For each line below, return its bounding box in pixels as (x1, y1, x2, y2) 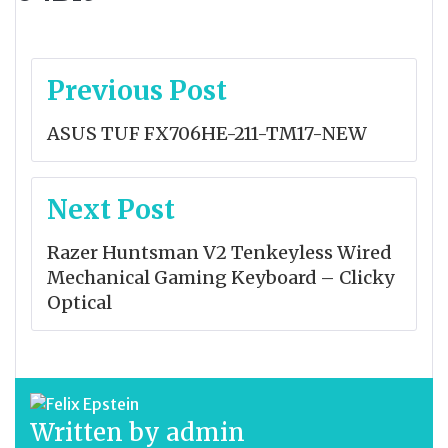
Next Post (47, 193, 175, 227)
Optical (47, 291, 112, 315)
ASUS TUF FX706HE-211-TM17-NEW (47, 122, 367, 146)
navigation (30, 97, 185, 135)
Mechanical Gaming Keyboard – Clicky (47, 266, 395, 290)
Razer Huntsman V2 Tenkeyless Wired (47, 241, 391, 265)
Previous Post (47, 74, 227, 108)
